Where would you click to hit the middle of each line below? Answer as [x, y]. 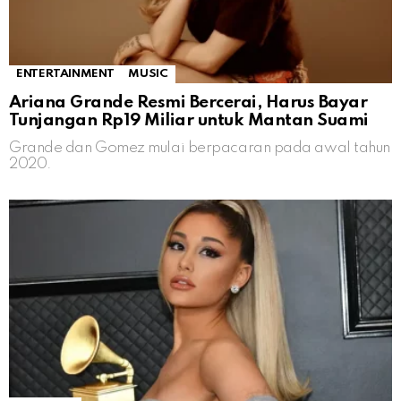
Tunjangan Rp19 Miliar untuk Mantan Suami [189, 120]
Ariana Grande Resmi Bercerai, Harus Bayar [188, 102]
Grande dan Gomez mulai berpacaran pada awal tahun [200, 148]
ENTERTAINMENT [65, 73]
